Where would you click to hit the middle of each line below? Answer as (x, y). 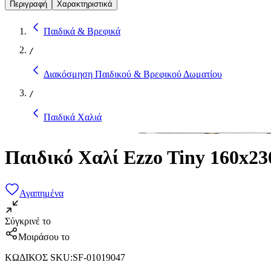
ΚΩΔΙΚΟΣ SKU (38, 257)
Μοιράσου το (44, 237)
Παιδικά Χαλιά (73, 117)
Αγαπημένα (41, 193)
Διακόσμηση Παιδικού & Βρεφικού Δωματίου (133, 74)
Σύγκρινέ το (28, 221)
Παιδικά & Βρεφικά (82, 31)
